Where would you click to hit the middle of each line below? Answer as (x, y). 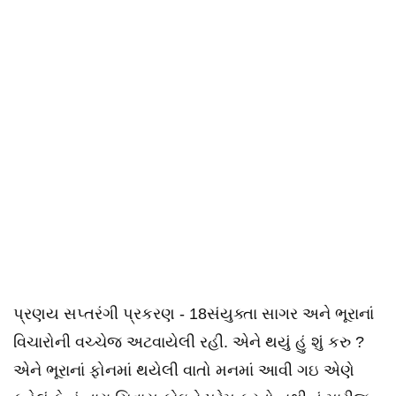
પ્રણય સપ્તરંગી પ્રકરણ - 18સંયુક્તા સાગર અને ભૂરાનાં (194, 314)
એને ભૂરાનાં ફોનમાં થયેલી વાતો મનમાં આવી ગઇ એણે (184, 370)
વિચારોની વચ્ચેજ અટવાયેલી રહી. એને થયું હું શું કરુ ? (189, 342)
